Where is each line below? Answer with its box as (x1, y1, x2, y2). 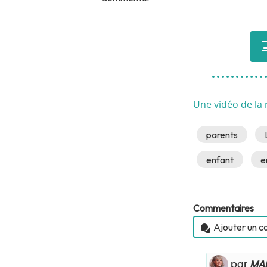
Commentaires (193, 202, 254, 215)
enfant (206, 153, 234, 166)
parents (206, 128, 238, 141)
